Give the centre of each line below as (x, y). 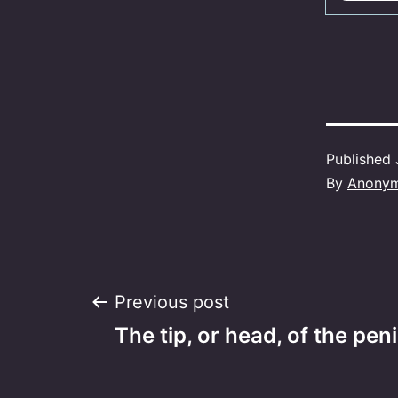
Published (361, 159)
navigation (191, 369)
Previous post (172, 302)
